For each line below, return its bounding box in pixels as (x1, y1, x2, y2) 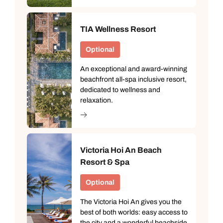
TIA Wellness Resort (80, 25, 156, 34)
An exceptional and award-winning (80, 65, 187, 73)
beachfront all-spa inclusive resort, (80, 76, 187, 84)
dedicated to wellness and (80, 86, 160, 94)
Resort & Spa (80, 158, 129, 167)
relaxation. (80, 97, 113, 105)
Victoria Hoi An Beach (80, 146, 162, 155)
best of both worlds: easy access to (80, 209, 188, 217)
